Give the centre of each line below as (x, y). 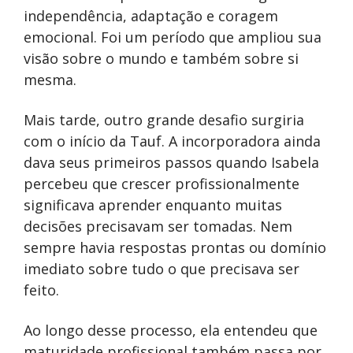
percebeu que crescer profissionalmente (162, 183)
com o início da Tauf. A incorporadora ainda (172, 141)
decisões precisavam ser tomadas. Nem (158, 226)
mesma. (50, 79)
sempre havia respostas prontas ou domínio (175, 247)
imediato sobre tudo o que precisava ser (162, 268)
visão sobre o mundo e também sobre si (161, 58)
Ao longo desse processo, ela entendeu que (171, 330)
